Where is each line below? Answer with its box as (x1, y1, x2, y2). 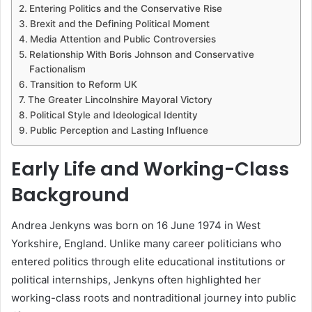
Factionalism (29, 63, 86, 75)
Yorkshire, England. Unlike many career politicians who (11, 237, 281, 251)
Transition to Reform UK (29, 78, 137, 90)
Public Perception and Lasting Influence (29, 124, 208, 136)
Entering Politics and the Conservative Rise (29, 2, 222, 14)
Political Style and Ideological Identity (29, 109, 198, 120)
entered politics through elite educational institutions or (11, 255, 286, 269)
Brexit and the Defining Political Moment (29, 17, 210, 29)
